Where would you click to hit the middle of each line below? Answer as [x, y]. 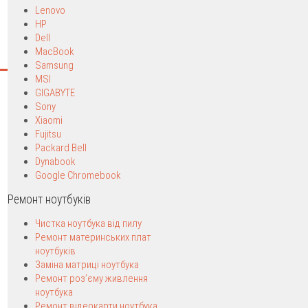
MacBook [55, 52]
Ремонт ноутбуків [49, 199]
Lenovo [50, 10]
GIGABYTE [55, 93]
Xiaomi [49, 120]
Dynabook [55, 162]
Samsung [54, 65]
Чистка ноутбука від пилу [88, 223]
